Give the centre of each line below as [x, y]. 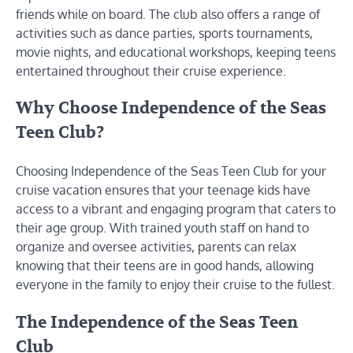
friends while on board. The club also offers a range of [168, 14]
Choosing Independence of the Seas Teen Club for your [171, 171]
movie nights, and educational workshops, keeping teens [176, 52]
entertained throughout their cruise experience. [151, 71]
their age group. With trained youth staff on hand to [162, 228]
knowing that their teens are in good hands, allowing [165, 266]
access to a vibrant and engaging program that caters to [176, 209]
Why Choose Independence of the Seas [171, 109]
